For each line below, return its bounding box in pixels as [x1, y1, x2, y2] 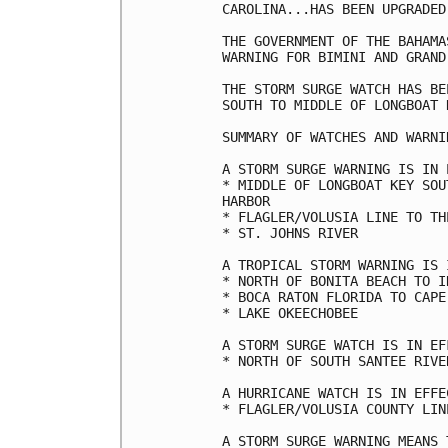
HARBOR [222, 192, 270, 209]
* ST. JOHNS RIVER [222, 224, 358, 241]
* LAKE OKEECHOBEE [222, 304, 358, 321]
